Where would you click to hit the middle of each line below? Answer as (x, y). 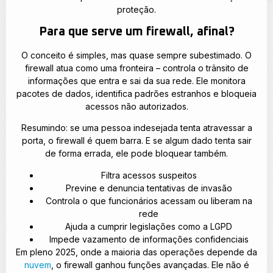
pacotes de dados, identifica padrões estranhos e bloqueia (136, 94)
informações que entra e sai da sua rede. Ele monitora (136, 81)
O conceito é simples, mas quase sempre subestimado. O (136, 55)
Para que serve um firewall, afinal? (136, 32)
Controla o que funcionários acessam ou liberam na (149, 200)
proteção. (136, 9)
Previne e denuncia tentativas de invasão (149, 188)
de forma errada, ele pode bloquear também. (136, 154)
